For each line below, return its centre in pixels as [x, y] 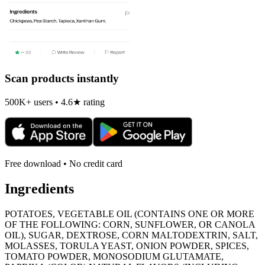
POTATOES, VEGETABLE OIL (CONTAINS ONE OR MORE [130, 214]
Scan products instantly [62, 79]
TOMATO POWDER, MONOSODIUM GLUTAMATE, [114, 256]
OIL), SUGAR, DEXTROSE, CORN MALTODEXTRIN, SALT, [131, 235]
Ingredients [39, 188]
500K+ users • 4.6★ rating [55, 102]
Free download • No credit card [64, 163]
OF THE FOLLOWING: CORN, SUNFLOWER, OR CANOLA [130, 224]
